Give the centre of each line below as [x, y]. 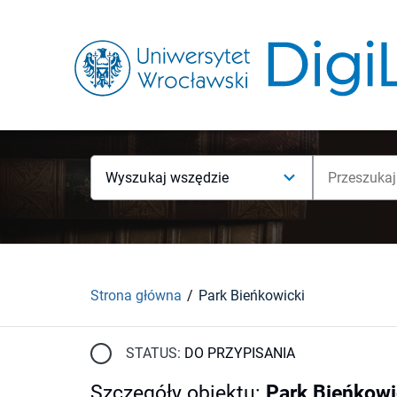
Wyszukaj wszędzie [167, 178]
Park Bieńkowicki [252, 295]
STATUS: [153, 353]
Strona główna [136, 295]
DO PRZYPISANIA [240, 353]
